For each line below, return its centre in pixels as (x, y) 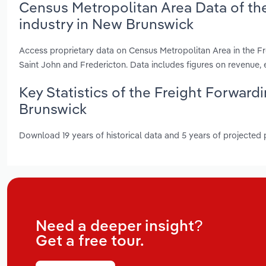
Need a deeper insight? (119, 227)
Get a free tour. (90, 242)
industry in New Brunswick (106, 24)
